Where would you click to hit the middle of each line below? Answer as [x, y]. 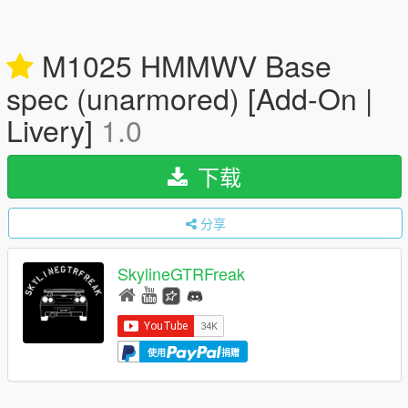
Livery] [54, 129]
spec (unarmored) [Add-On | [189, 97]
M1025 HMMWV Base [183, 65]
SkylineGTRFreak [181, 274]
